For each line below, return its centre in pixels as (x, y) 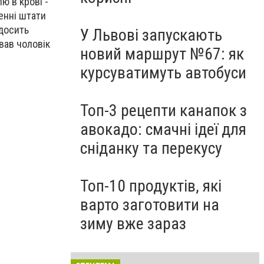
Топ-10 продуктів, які (151, 186)
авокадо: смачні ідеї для (163, 129)
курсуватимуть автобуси (163, 73)
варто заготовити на (150, 205)
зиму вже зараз (133, 224)
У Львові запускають (151, 35)
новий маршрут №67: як (162, 54)
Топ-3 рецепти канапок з (164, 110)
